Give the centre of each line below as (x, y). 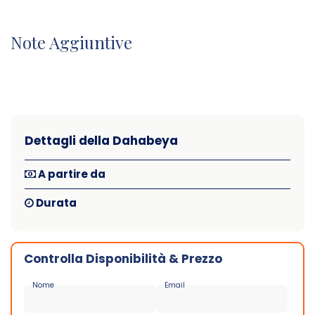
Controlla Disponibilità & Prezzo (123, 259)
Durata (55, 203)
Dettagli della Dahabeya (101, 141)
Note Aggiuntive (71, 42)
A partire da (71, 174)
